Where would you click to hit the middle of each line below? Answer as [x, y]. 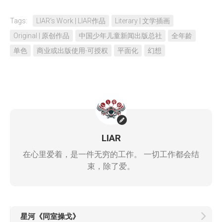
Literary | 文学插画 [142, 21]
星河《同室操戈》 [50, 217]
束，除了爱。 [111, 166]
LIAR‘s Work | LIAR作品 [71, 21]
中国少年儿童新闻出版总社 [120, 36]
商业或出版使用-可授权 [72, 51]
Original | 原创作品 [41, 36]
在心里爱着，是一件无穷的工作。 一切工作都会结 [111, 154]
